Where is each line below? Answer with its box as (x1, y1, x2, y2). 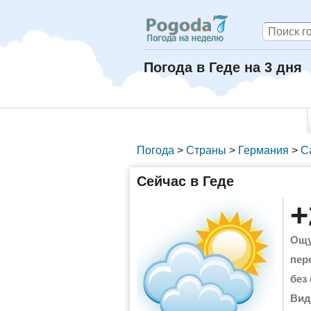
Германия (238, 144, 289, 156)
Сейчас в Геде (137, 174, 234, 189)
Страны (186, 144, 226, 156)
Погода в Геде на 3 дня (144, 60, 302, 75)
